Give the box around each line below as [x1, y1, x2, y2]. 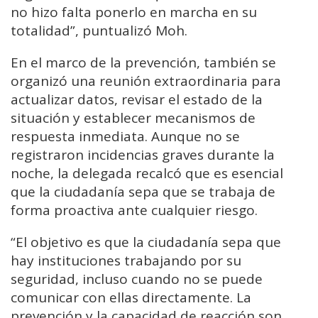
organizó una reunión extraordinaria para [11, 71, 281, 90]
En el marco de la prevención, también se [11, 53, 276, 72]
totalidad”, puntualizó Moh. [11, 21, 187, 40]
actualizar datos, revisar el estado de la [11, 89, 263, 109]
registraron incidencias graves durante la [11, 145, 275, 164]
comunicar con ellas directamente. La [11, 287, 251, 307]
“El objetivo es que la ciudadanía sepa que [11, 232, 281, 251]
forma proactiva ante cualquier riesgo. [11, 200, 258, 219]
